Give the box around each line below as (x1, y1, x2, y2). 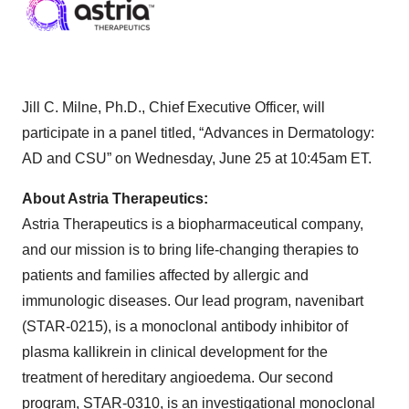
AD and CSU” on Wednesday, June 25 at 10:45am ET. (22, 151, 372, 166)
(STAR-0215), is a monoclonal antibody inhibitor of (22, 319, 348, 334)
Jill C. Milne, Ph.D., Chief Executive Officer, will (22, 100, 325, 115)
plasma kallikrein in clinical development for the (22, 344, 328, 360)
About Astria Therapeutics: (22, 191, 208, 206)
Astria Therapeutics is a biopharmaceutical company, (22, 216, 363, 232)
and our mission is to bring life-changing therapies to (22, 242, 359, 257)
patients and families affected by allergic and (22, 267, 309, 283)
